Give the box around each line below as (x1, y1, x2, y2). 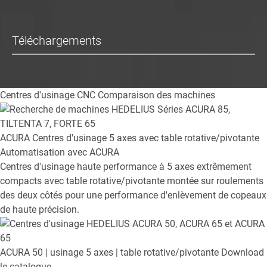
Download (221, 247, 264, 259)
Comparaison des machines (98, 89, 215, 101)
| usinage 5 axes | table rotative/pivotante (45, 247, 221, 259)
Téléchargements (12, 33, 101, 48)
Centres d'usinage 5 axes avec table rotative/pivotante (32, 132, 259, 144)
